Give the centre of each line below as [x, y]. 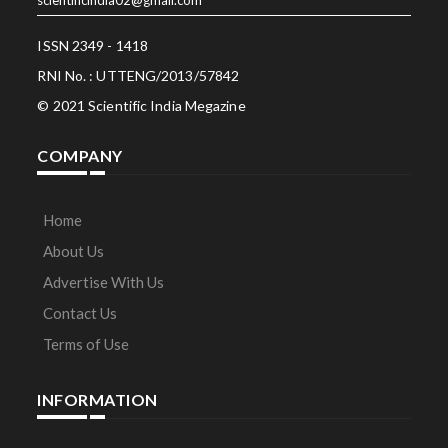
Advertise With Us [104, 281]
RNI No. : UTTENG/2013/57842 [138, 75]
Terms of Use [86, 343]
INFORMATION [97, 399]
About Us [74, 250]
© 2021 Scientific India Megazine [141, 105]
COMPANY [80, 155]
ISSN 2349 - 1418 [93, 45]
